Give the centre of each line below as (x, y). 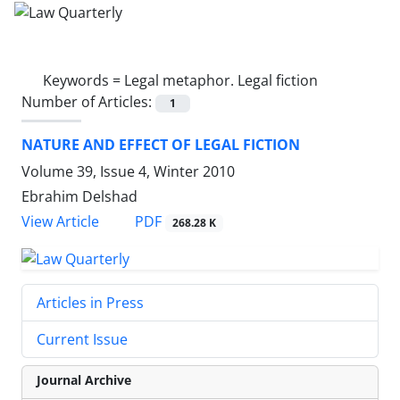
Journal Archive (84, 379)
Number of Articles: (88, 101)
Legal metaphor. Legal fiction (221, 80)
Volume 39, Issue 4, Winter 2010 (128, 171)
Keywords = (83, 80)
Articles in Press (90, 302)
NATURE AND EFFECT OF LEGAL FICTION (161, 144)
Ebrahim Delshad (79, 196)
